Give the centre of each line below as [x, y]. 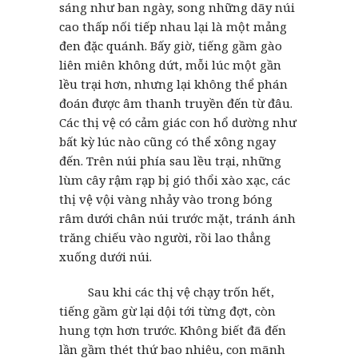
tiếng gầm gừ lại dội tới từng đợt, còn [167, 310]
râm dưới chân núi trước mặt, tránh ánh [177, 218]
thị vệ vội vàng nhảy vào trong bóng [166, 199]
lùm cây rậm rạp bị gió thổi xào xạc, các [175, 179]
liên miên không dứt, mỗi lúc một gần [170, 64]
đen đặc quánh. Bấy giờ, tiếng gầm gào [171, 45]
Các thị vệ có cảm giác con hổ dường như [178, 122]
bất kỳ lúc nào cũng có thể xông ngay [167, 141]
